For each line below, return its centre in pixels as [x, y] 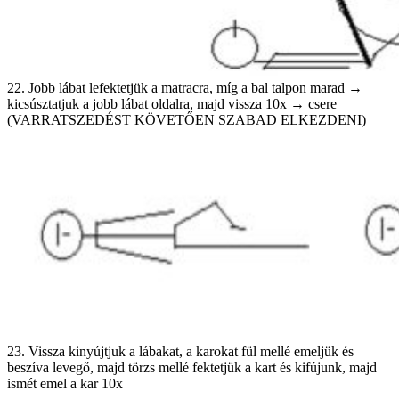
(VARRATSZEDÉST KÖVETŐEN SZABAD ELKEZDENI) [187, 119]
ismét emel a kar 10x [65, 383]
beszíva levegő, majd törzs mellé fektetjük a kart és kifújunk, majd [192, 367]
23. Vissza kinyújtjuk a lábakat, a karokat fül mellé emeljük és [180, 351]
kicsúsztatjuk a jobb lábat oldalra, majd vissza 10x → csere [172, 103]
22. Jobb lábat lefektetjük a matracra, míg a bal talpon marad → [185, 87]
